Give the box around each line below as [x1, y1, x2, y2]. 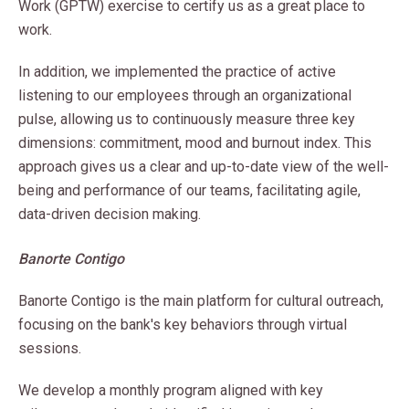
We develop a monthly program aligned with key [18, 382, 323, 399]
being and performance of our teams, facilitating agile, [18, 182, 361, 199]
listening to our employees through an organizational [18, 87, 351, 104]
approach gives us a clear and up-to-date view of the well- [18, 158, 389, 175]
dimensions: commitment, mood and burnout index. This [18, 134, 372, 152]
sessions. [18, 340, 81, 357]
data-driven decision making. [18, 205, 201, 223]
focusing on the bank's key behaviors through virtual [18, 316, 347, 333]
